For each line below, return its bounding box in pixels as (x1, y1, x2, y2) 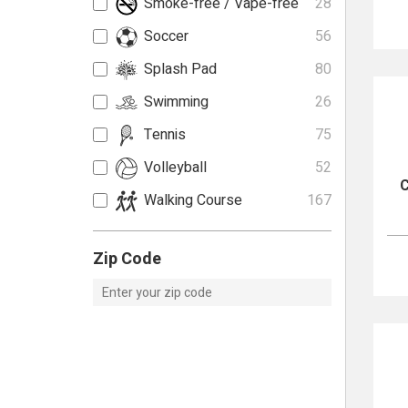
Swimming (144, 91, 209, 113)
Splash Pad (144, 58, 217, 80)
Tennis (144, 124, 186, 146)
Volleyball (144, 157, 207, 178)
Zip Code (93, 247, 161, 271)
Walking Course (144, 189, 242, 211)
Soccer (144, 25, 189, 47)
